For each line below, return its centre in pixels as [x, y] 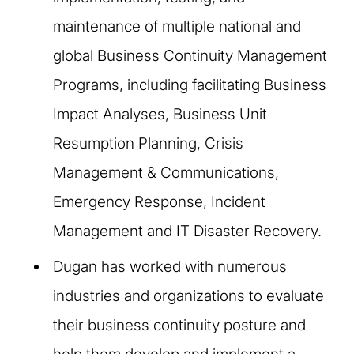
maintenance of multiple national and [177, 26]
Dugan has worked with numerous [170, 266]
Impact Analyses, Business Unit [160, 114]
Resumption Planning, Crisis [148, 143]
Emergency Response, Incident [159, 201]
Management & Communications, [166, 172]
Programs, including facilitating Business [190, 85]
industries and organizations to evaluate [188, 296]
